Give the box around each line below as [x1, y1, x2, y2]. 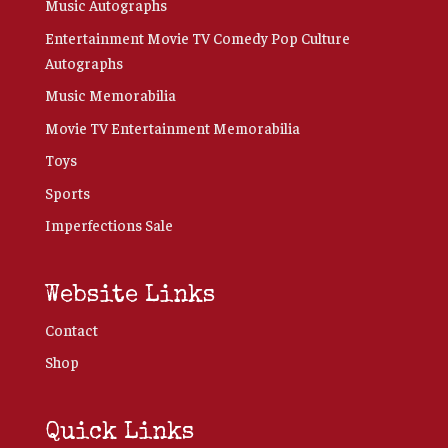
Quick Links [44, 420, 194, 445]
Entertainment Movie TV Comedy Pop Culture [44, 27, 350, 47]
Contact [44, 319, 98, 339]
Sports [44, 182, 90, 202]
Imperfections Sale [44, 215, 173, 234]
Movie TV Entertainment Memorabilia [44, 117, 300, 137]
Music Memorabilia [44, 85, 176, 104]
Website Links [44, 283, 215, 308]
